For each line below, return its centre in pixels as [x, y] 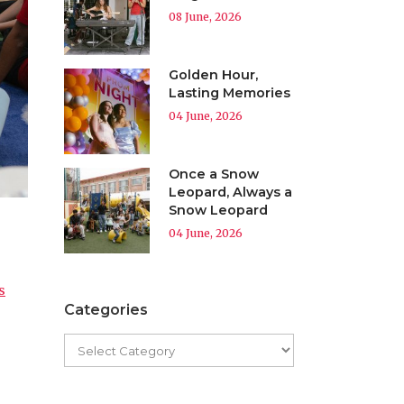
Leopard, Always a [230, 192]
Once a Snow [214, 174]
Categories [106, 310]
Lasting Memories [230, 93]
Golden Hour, [213, 75]
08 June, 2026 [205, 17]
